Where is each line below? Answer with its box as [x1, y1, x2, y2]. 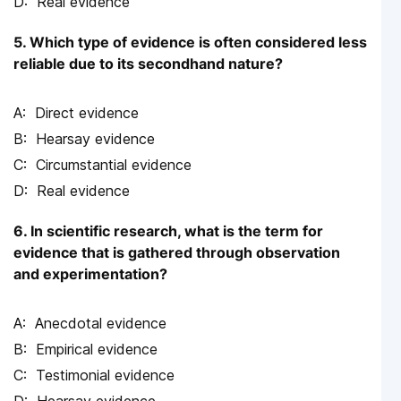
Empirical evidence [36, 339, 158, 358]
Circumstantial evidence [36, 155, 192, 174]
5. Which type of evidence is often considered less [13, 32, 367, 51]
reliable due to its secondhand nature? [13, 54, 283, 73]
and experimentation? [13, 264, 167, 283]
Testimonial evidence [36, 365, 175, 384]
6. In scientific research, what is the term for [13, 221, 323, 240]
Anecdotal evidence [35, 313, 166, 332]
